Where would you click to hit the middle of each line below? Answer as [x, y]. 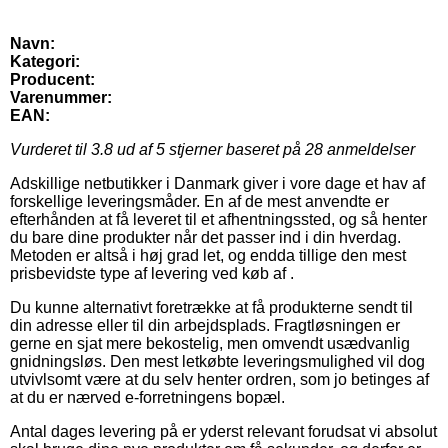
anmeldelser [369, 150]
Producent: [52, 80]
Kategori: [45, 62]
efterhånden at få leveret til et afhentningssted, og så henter [218, 220]
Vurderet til [50, 150]
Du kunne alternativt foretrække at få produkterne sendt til [211, 308]
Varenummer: [61, 98]
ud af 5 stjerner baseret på [209, 150]
